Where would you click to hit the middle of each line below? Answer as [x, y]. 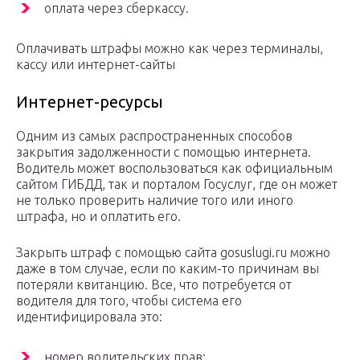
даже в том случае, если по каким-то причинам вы [168, 269]
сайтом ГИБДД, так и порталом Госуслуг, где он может [177, 184]
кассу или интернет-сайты [96, 65]
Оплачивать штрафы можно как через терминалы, [170, 49]
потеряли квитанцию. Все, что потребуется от [154, 285]
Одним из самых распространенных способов [154, 136]
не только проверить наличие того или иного [155, 200]
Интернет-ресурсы [90, 102]
